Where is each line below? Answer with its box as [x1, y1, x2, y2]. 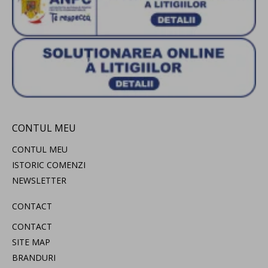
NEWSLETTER [12, 175, 66, 187]
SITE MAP [12, 236, 50, 248]
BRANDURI [12, 252, 56, 264]
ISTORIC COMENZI [12, 159, 86, 171]
